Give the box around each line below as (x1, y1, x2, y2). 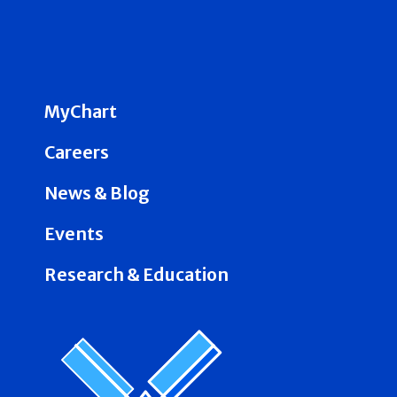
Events (44, 222, 104, 245)
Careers (44, 141, 109, 163)
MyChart (44, 100, 117, 122)
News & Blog (44, 182, 150, 204)
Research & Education (44, 263, 229, 285)
